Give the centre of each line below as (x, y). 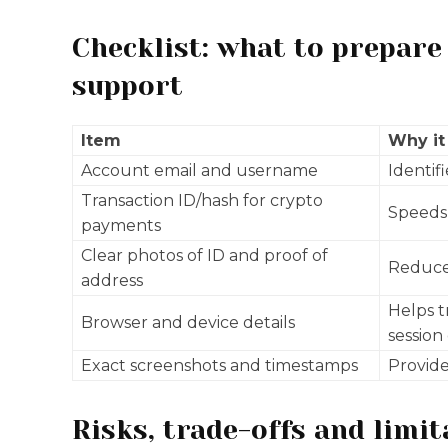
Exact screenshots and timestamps (219, 365)
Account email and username (199, 170)
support (127, 85)
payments (121, 225)
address (112, 280)
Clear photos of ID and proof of (204, 255)
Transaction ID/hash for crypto (202, 200)
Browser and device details (188, 322)
